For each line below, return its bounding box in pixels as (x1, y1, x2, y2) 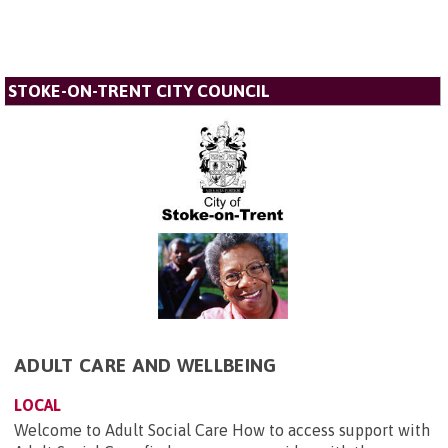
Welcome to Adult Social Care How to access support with (14, 421, 430, 440)
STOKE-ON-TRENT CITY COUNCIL (8, 80, 270, 101)
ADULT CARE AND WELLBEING (14, 354, 277, 377)
